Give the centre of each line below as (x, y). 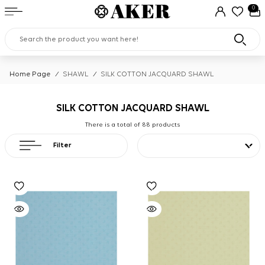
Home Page (30, 75)
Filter (63, 146)
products (165, 125)
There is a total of (114, 125)
